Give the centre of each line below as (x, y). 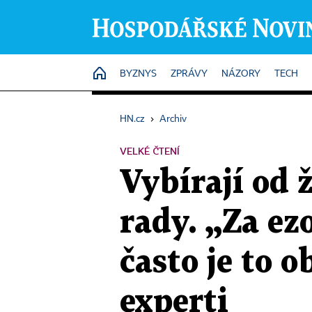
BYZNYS (138, 74)
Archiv (173, 119)
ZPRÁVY (189, 74)
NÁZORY (241, 74)
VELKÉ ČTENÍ (150, 151)
